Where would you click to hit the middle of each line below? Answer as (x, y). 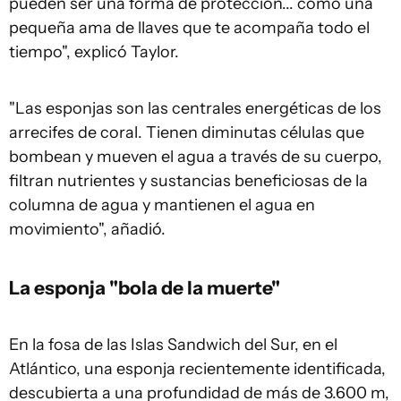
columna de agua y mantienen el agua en (162, 205)
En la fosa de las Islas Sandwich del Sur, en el (173, 344)
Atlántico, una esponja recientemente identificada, (197, 368)
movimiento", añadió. (87, 229)
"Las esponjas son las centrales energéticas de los (195, 108)
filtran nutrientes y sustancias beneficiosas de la (188, 180)
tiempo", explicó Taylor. (94, 51)
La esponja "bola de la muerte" (145, 287)
